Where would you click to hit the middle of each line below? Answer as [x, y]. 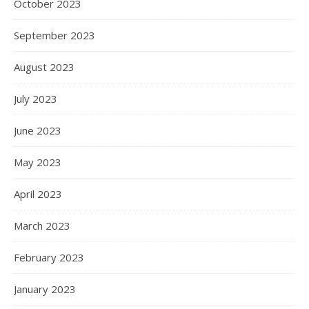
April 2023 [38, 194]
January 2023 [45, 289]
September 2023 [54, 35]
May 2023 [38, 162]
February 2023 [49, 257]
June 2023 [38, 130]
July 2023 [36, 99]
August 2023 [44, 67]
